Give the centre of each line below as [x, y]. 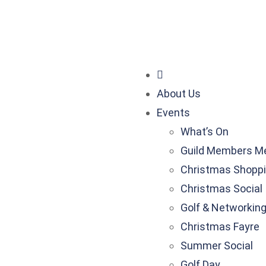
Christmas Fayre [220, 227]
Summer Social [217, 246]
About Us [179, 94]
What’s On [205, 132]
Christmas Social [221, 189]
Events [173, 113]
